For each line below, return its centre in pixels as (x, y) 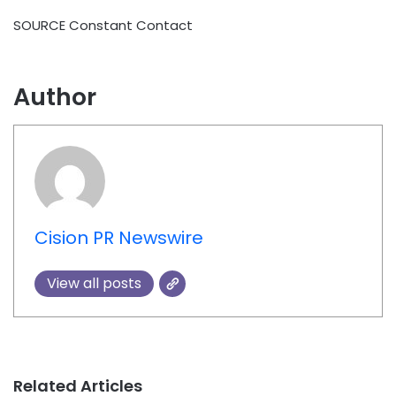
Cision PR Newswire (118, 237)
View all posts (94, 283)
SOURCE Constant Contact (103, 25)
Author (55, 96)
